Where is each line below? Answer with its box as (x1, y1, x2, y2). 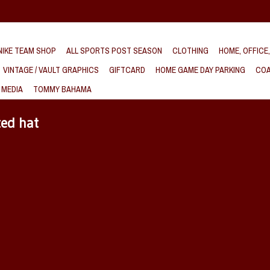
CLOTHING (172, 45, 209, 56)
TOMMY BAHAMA (33, 84, 92, 95)
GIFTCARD (109, 64, 145, 75)
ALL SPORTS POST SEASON (66, 45, 162, 56)
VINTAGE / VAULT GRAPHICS (3, 64, 99, 75)
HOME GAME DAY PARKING (155, 64, 245, 75)
